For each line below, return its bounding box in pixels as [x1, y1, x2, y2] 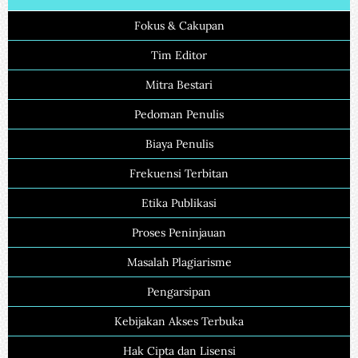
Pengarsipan [147, 284, 211, 299]
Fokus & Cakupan [133, 18, 225, 33]
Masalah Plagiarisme [126, 254, 232, 269]
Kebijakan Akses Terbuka [114, 313, 244, 328]
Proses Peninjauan [132, 225, 226, 240]
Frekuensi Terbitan [129, 165, 229, 181]
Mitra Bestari [145, 77, 213, 92]
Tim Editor [151, 47, 207, 62]
